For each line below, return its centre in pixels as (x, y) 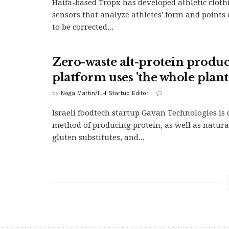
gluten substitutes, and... (98, 137)
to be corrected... (83, 27)
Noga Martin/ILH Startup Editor (105, 93)
